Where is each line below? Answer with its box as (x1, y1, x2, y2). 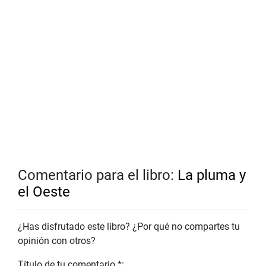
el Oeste (18, 183, 70, 201)
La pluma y (178, 167, 246, 184)
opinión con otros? (18, 235, 96, 247)
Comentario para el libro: (18, 167, 178, 184)
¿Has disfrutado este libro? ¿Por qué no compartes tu (18, 221, 240, 233)
